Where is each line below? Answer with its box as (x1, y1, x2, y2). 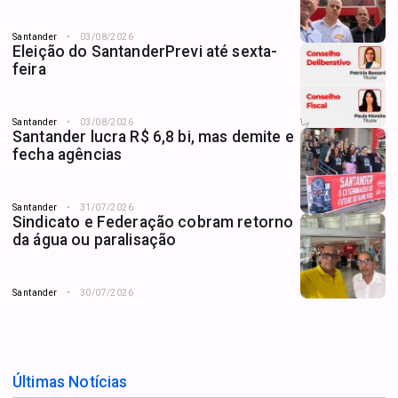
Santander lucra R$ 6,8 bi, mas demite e (12, 127, 294, 146)
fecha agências (12, 145, 126, 163)
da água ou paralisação (12, 230, 177, 249)
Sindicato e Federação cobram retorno (12, 212, 294, 231)
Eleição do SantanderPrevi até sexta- (12, 42, 278, 60)
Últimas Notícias (12, 372, 128, 391)
